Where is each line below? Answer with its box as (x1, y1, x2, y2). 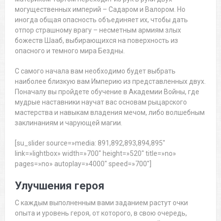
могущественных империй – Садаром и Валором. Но (14, 5, 185, 14)
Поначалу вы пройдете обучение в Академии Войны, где (14, 88, 199, 96)
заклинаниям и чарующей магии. (14, 119, 122, 127)
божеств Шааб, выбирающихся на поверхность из (14, 37, 178, 45)
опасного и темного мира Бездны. (14, 47, 125, 55)
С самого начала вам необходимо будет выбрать (14, 67, 176, 75)
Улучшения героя (14, 180, 105, 192)
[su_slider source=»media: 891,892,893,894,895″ (14, 139, 165, 147)
